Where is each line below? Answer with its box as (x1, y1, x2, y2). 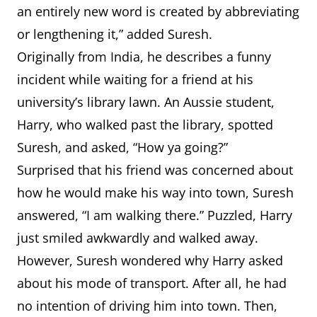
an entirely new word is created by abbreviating (17, 3, 299, 20)
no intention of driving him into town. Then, (17, 297, 277, 314)
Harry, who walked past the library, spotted (17, 116, 273, 133)
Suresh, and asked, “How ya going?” (17, 139, 231, 156)
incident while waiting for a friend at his (17, 71, 253, 88)
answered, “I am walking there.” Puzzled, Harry (17, 207, 292, 224)
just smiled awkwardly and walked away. (17, 229, 258, 246)
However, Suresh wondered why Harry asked (17, 252, 283, 269)
